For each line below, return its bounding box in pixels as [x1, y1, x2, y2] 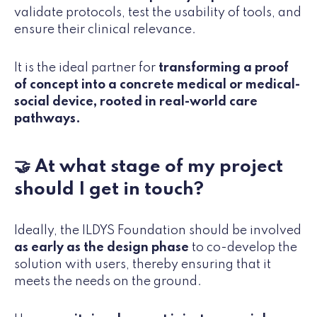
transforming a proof [158, 61, 289, 74]
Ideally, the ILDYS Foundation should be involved [14, 224, 301, 237]
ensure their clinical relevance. [14, 23, 196, 36]
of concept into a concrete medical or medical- [14, 78, 300, 91]
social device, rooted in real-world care [14, 95, 258, 108]
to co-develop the [189, 241, 297, 254]
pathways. [14, 112, 81, 125]
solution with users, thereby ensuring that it [14, 258, 271, 271]
